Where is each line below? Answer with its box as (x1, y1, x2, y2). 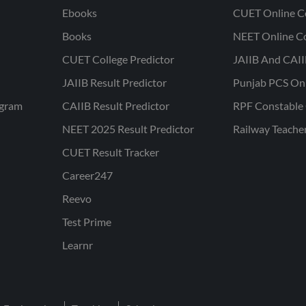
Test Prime (61, 215, 111, 228)
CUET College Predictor (61, 53, 174, 66)
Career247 (61, 169, 113, 182)
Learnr (61, 238, 93, 251)
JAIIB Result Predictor (61, 76, 167, 89)
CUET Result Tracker (61, 145, 159, 158)
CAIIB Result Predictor (61, 99, 169, 112)
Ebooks (61, 6, 97, 19)
